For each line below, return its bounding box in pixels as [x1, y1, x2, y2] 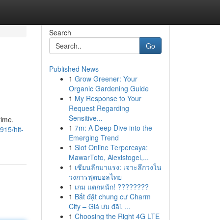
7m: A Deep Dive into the [74, 123, 152, 133]
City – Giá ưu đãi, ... [68, 201, 131, 211]
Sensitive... [68, 113, 103, 123]
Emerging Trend [68, 133, 119, 142]
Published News [49, 64, 99, 74]
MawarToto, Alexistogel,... [68, 152, 149, 162]
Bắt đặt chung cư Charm [74, 192, 151, 201]
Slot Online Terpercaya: [74, 142, 148, 152]
